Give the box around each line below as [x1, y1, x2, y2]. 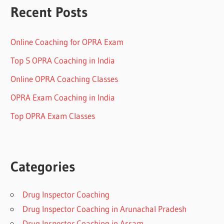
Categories [10, 157, 75, 175]
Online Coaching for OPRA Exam [10, 36, 124, 47]
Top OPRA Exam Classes [10, 110, 95, 121]
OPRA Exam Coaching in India [10, 92, 115, 103]
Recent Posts [10, 3, 88, 20]
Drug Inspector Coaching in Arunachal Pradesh [22, 203, 187, 214]
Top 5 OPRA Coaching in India [10, 55, 115, 66]
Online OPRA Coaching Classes [10, 73, 118, 84]
